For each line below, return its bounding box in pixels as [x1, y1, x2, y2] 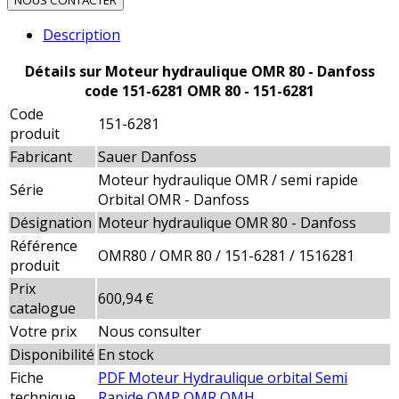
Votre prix [10, 322, 77, 342]
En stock [98, 345, 154, 365]
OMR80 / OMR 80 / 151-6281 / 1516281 [98, 246, 354, 266]
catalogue [10, 298, 76, 319]
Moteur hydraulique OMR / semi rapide [98, 170, 358, 191]
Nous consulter [98, 322, 201, 342]
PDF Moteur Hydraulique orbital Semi [98, 368, 347, 388]
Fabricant [10, 147, 72, 167]
